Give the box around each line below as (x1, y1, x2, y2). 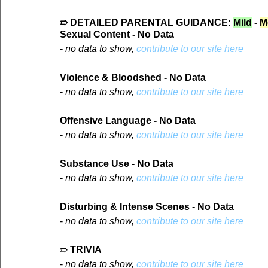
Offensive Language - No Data (60, 115, 196, 126)
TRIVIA (70, 245, 102, 255)
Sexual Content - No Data (60, 29, 174, 40)
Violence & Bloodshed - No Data (60, 72, 206, 83)
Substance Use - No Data (60, 159, 173, 169)
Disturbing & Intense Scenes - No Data (60, 202, 234, 212)
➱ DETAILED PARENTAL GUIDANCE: (60, 17, 233, 28)
